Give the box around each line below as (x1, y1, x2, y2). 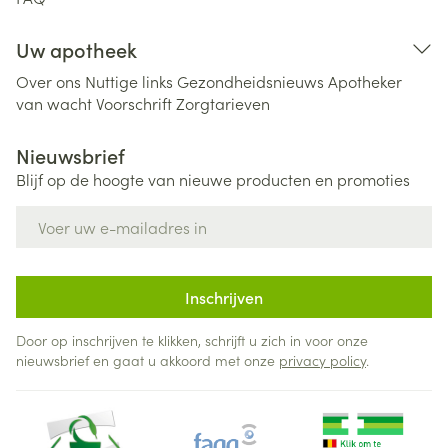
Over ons (16, 70, 81, 92)
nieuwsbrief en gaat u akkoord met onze (16, 350, 279, 370)
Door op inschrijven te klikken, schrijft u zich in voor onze (16, 330, 368, 350)
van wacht (16, 92, 92, 114)
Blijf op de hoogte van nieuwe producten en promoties (16, 168, 410, 190)
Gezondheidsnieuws (177, 70, 324, 92)
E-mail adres (15, 204, 110, 226)
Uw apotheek (16, 35, 137, 63)
